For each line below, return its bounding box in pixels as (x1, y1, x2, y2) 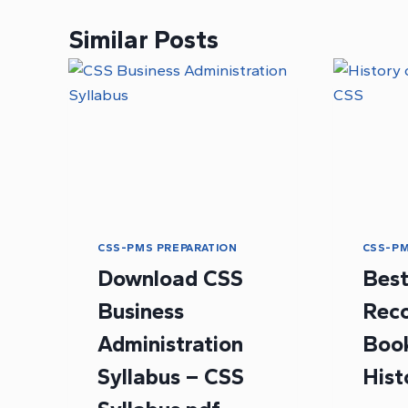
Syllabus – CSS (97, 363, 244, 391)
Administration (97, 331, 243, 358)
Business (97, 298, 184, 325)
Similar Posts (68, 24, 219, 56)
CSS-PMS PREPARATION (97, 241, 238, 255)
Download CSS (97, 265, 243, 292)
